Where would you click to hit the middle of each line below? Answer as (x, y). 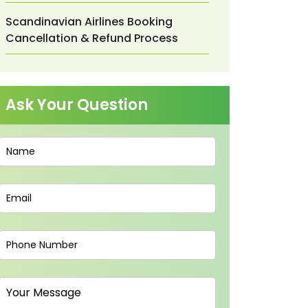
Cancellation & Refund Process (92, 38)
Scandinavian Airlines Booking (89, 22)
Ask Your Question (77, 105)
